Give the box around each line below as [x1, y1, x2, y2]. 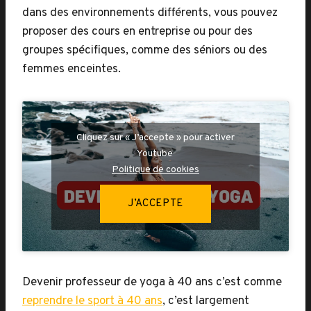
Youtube [136, 148, 175, 160]
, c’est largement [162, 294, 249, 309]
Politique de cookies [112, 164, 199, 176]
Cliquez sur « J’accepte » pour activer [76, 132, 235, 144]
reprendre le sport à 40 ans [22, 294, 162, 309]
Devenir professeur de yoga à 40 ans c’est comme [22, 275, 282, 290]
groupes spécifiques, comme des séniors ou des [22, 43, 267, 58]
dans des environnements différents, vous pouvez [22, 6, 278, 21]
